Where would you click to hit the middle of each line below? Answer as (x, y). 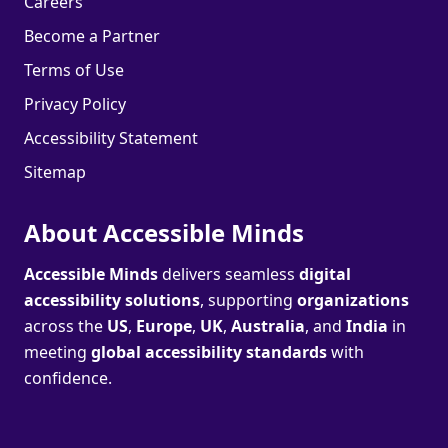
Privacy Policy (75, 104)
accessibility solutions (112, 300)
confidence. (68, 378)
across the (65, 326)
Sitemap (55, 172)
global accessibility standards (209, 352)
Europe (164, 326)
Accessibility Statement (111, 138)
